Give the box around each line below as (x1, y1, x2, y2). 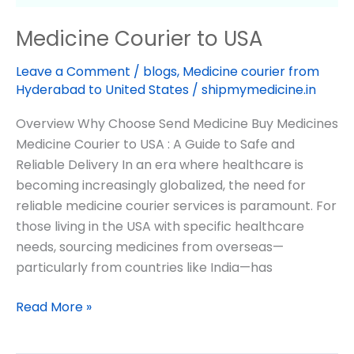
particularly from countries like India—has (16, 258, 273, 277)
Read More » (16, 297, 92, 316)
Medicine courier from (183, 62, 319, 81)
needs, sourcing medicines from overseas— (16, 237, 284, 256)
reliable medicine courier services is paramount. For (16, 196, 337, 215)
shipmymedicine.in (201, 80, 316, 99)
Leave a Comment (16, 62, 130, 81)
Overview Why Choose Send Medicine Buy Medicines (16, 114, 338, 133)
